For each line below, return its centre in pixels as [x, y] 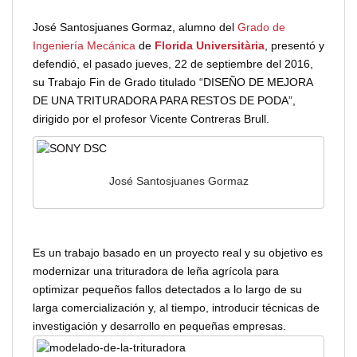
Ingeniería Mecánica [84, 46]
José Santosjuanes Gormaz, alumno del [135, 27]
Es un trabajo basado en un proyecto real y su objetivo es [178, 252]
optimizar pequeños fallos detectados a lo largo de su [167, 289]
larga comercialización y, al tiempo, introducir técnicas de [176, 307]
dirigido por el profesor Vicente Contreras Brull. [151, 119]
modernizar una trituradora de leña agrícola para [156, 271]
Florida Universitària [210, 46]
